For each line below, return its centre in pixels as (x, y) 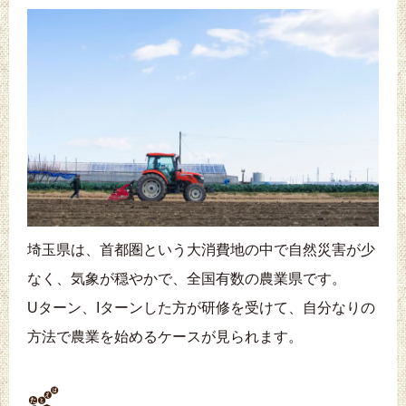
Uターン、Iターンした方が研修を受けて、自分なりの (201, 308)
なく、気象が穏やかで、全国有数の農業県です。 (187, 279)
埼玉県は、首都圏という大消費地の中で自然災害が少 (201, 250)
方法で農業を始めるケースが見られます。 (165, 337)
